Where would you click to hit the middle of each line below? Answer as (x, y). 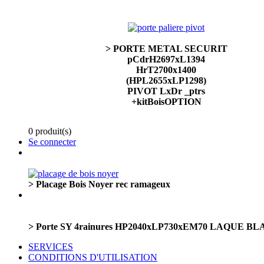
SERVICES (51, 247)
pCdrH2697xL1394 (166, 59)
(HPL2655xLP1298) (166, 80)
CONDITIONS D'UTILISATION (93, 257)
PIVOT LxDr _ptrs (166, 91)
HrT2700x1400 (166, 70)
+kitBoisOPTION (166, 102)
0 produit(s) (50, 131)
